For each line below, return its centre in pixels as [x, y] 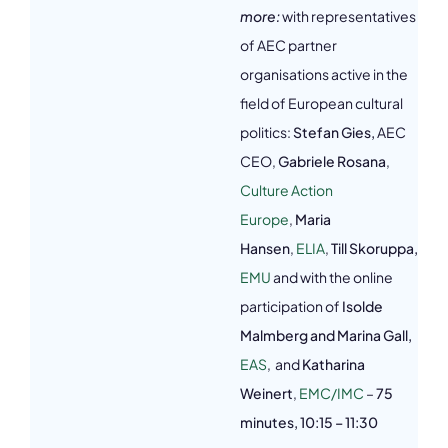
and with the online [333, 277]
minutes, [270, 422]
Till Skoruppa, [374, 248]
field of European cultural [321, 103]
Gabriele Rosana [332, 161]
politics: [266, 132]
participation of [291, 306]
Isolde [362, 306]
